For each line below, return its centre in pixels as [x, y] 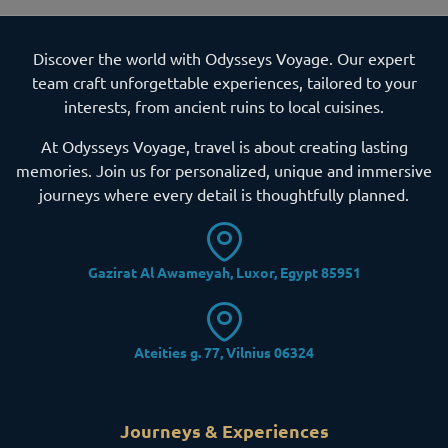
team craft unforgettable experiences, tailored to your [224, 81]
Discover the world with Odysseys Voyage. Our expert [224, 57]
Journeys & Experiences [224, 430]
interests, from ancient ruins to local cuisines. [224, 105]
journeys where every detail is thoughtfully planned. [224, 193]
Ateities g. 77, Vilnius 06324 [224, 351]
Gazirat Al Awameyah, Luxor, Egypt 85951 [224, 271]
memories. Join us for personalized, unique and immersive [224, 169]
